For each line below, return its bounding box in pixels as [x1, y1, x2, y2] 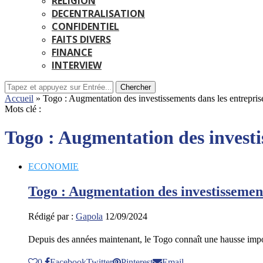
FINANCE [52, 46, 92, 59]
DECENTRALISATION [52, 7, 145, 20]
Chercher [120, 83, 151, 92]
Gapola [76, 211, 103, 221]
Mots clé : [5, 104, 41, 114]
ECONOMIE [28, 161, 79, 171]
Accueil [5, 93, 33, 103]
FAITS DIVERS [52, 33, 111, 46]
